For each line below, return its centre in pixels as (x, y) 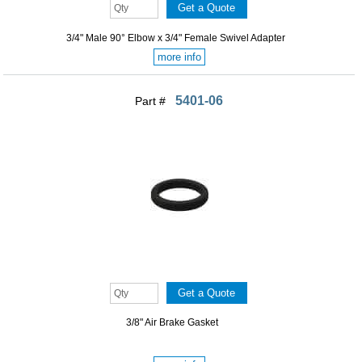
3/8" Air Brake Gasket (173, 323)
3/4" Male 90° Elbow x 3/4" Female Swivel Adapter (175, 38)
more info (179, 57)
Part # (152, 101)
